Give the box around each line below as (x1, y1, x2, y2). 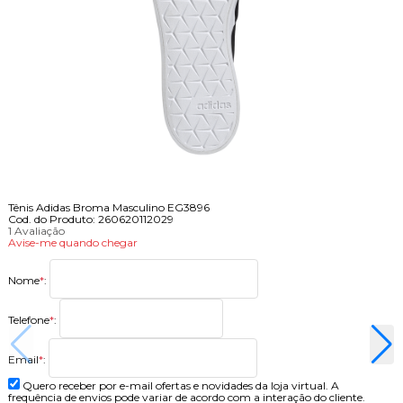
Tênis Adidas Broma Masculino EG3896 (7, 201, 210, 215)
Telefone (7, 312, 49, 327)
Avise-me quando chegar (7, 236, 138, 250)
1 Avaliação (7, 224, 65, 238)
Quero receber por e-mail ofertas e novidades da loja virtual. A (22, 379, 339, 393)
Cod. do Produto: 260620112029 (7, 212, 174, 227)
